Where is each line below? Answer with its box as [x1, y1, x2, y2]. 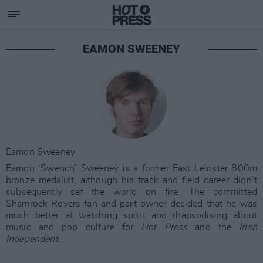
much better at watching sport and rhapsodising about [6, 211, 257, 220]
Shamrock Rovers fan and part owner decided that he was [6, 199, 257, 208]
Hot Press [141, 222, 188, 232]
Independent [6, 234, 58, 244]
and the [187, 222, 240, 232]
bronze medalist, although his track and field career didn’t [6, 176, 257, 185]
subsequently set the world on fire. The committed [6, 187, 257, 197]
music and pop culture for [6, 222, 141, 232]
